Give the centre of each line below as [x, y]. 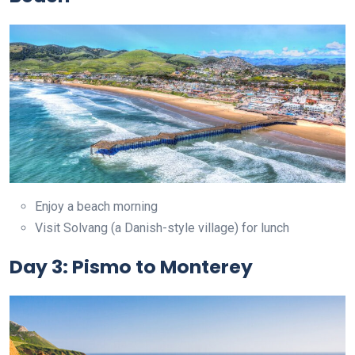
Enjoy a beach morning [96, 206]
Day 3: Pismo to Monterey [131, 266]
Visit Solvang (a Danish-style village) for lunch [162, 227]
